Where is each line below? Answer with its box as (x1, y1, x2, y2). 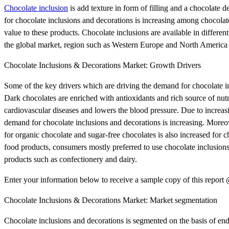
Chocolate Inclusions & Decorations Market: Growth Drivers (4, 60, 201, 70)
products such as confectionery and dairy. (4, 154, 137, 164)
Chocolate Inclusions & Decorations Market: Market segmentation (4, 195, 217, 204)
